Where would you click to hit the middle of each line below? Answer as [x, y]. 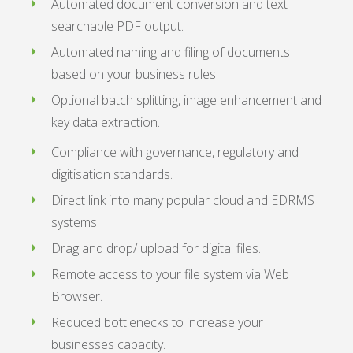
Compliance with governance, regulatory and [175, 152]
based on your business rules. [135, 74]
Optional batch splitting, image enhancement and [186, 100]
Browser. [77, 296]
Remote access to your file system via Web [170, 274]
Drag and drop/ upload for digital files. [156, 248]
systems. [75, 222]
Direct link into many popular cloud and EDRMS [183, 200]
